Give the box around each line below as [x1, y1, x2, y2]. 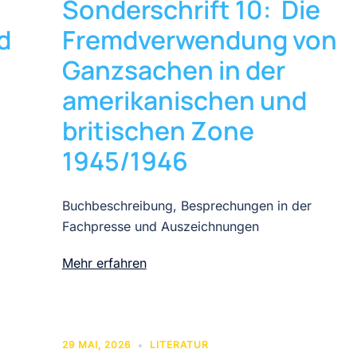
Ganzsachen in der [61, 52, 285, 88]
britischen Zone [61, 112, 254, 148]
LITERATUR [149, 338, 209, 351]
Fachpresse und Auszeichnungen [61, 218, 259, 234]
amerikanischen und [61, 82, 307, 118]
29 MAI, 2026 [61, 338, 131, 351]
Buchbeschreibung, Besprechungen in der [61, 197, 312, 214]
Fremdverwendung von [61, 22, 337, 57]
